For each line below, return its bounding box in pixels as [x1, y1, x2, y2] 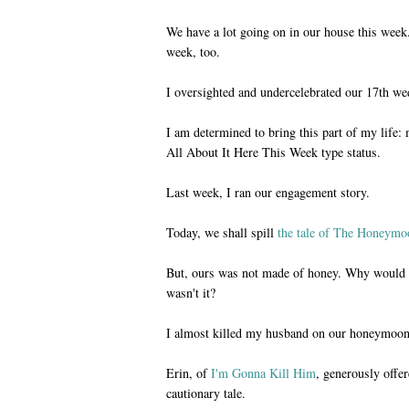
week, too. [166, 42, 220, 60]
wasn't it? [166, 283, 215, 301]
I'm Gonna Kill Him [211, 363, 316, 382]
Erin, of [166, 363, 211, 382]
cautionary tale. [166, 383, 246, 402]
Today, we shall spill [166, 223, 274, 241]
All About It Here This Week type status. [166, 142, 381, 161]
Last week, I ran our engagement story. [166, 183, 370, 201]
